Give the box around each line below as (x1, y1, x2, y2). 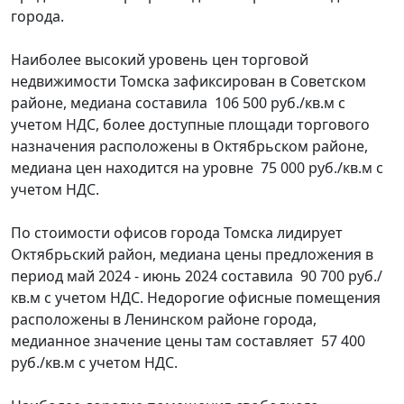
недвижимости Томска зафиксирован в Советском (11, 70, 366, 91)
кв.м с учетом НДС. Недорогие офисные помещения (11, 287, 381, 308)
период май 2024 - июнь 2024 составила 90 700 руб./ (11, 265, 382, 286)
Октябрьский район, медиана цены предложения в (11, 243, 373, 264)
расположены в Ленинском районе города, (11, 308, 317, 329)
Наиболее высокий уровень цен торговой (11, 49, 308, 69)
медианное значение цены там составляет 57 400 (11, 330, 365, 351)
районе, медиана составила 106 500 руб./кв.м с (11, 92, 345, 113)
